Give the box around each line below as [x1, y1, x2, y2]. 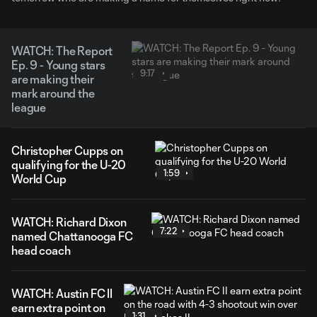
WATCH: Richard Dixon [11, 215, 127, 229]
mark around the [11, 86, 95, 100]
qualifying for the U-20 [11, 158, 127, 171]
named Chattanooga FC [11, 229, 133, 243]
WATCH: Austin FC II [11, 287, 113, 300]
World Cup [11, 172, 67, 185]
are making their [11, 72, 94, 86]
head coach [11, 243, 71, 257]
